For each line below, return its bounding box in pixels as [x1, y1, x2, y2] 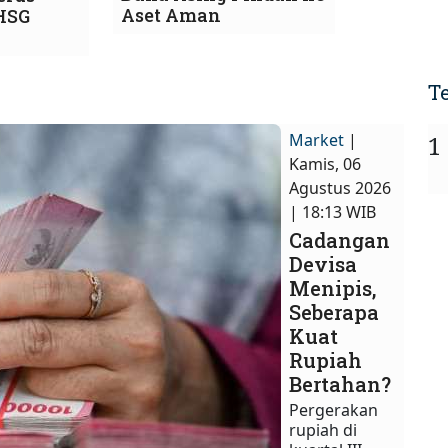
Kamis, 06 [289, 153, 362, 175]
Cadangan [289, 227, 391, 253]
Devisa [289, 251, 358, 277]
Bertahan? [289, 371, 392, 397]
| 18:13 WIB [289, 201, 377, 223]
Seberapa [289, 299, 380, 325]
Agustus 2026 [289, 177, 392, 199]
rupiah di [289, 419, 358, 441]
